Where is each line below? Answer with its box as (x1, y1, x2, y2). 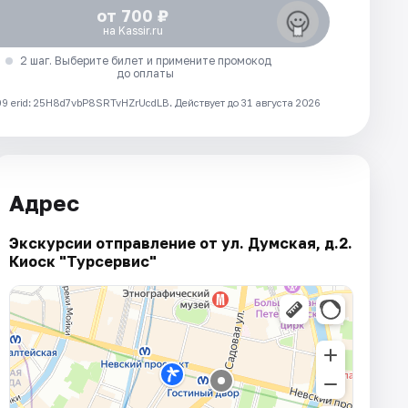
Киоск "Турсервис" (9, 251, 157, 270)
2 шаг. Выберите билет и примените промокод (19, 54, 271, 68)
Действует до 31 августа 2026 (175, 97, 321, 109)
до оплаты (117, 66, 175, 81)
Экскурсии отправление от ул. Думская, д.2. (9, 233, 352, 252)
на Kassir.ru (102, 24, 163, 38)
